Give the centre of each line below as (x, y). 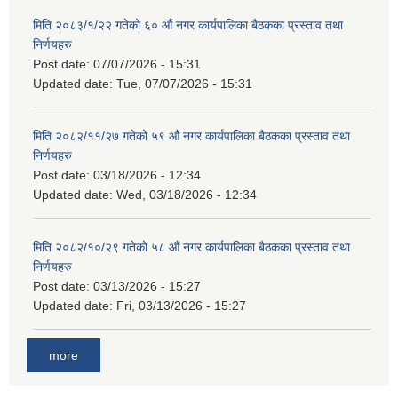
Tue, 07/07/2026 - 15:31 (184, 83)
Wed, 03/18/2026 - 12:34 (187, 194)
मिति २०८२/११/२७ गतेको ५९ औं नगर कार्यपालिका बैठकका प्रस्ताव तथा (191, 135)
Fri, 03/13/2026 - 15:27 (181, 305)
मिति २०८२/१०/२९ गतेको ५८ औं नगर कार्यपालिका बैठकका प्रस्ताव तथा (191, 247)
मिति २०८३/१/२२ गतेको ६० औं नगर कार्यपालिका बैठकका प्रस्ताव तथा (188, 24)
